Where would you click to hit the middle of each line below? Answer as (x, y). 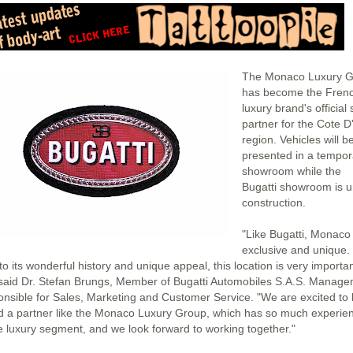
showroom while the (292, 171)
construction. (274, 203)
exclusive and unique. (296, 250)
